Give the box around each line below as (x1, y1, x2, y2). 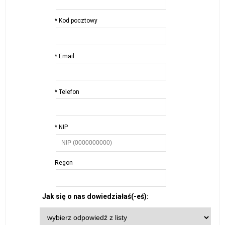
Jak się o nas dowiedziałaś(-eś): (42, 192, 149, 201)
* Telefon (55, 88, 79, 95)
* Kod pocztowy (55, 17, 97, 25)
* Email (55, 53, 74, 60)
